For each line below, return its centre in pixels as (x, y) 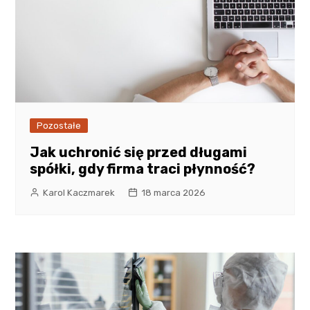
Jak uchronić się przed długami (139, 152)
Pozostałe (59, 125)
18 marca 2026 (174, 192)
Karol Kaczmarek (79, 192)
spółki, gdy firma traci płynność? (143, 168)
